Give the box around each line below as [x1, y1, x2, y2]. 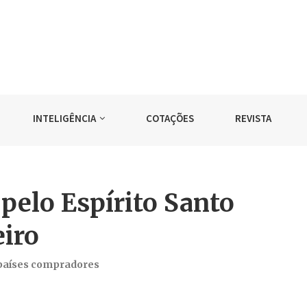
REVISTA [235, 112, 272, 125]
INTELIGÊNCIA [33, 112, 97, 125]
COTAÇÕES [146, 112, 195, 125]
